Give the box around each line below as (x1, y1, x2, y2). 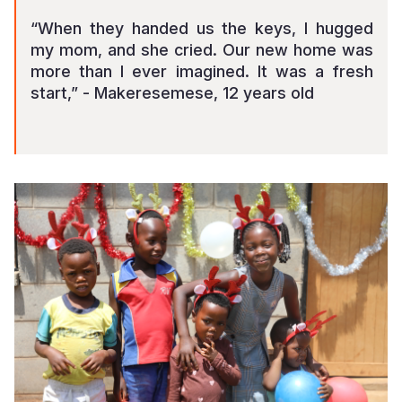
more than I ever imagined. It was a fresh (31, 61, 373, 81)
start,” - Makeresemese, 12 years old (31, 83, 314, 102)
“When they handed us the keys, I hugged (31, 18, 373, 38)
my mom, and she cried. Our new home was (31, 39, 373, 59)
